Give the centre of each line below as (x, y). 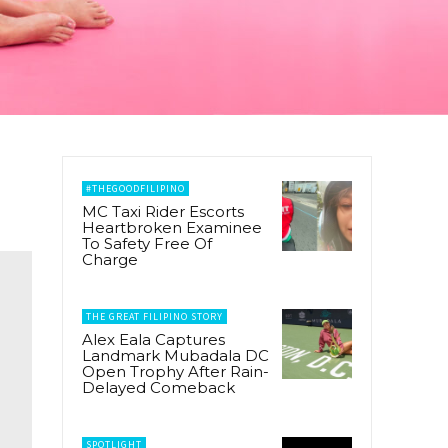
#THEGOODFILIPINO (135, 188)
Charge (110, 259)
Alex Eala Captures (153, 339)
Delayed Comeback (158, 387)
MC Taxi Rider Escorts (163, 211)
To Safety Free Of (147, 243)
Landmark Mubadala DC (175, 355)
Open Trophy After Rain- (175, 371)
